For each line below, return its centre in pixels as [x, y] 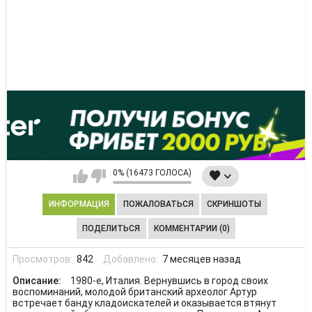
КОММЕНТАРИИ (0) [192, 228]
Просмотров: [43, 259]
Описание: [38, 281]
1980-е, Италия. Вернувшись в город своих [169, 281]
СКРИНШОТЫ [234, 204]
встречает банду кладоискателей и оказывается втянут [144, 303]
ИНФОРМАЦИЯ [79, 204]
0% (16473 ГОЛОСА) [152, 173]
